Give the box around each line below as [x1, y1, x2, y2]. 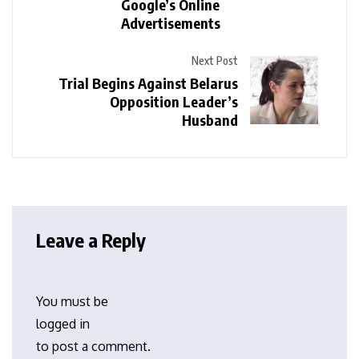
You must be [36, 293, 108, 310]
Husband [182, 111, 238, 130]
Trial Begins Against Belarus [58, 74, 238, 93]
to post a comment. [36, 338, 151, 355]
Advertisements [121, 14, 220, 33]
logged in [36, 316, 90, 333]
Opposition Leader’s [110, 92, 238, 111]
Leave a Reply [36, 228, 146, 252]
